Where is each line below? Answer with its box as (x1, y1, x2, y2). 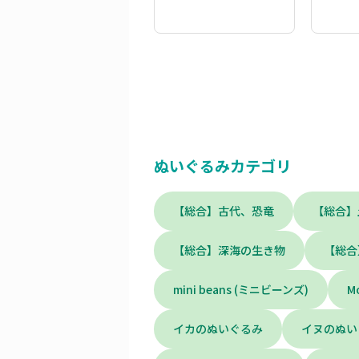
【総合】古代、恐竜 (173, 202, 274, 219)
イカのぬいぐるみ (173, 320, 263, 337)
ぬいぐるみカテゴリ (154, 154, 291, 177)
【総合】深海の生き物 (173, 241, 285, 258)
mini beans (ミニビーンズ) (173, 280, 309, 297)
